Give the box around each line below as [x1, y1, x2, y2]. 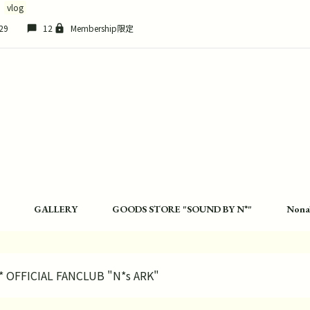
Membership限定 [71, 22, 134, 34]
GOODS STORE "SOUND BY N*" [112, 202, 252, 215]
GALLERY [34, 202, 77, 215]
